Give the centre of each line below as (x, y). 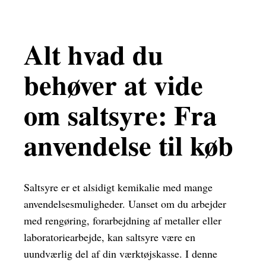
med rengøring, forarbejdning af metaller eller (123, 221)
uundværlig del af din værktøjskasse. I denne (121, 254)
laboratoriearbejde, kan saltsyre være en (110, 237)
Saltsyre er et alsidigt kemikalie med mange (118, 187)
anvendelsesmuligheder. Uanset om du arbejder (125, 204)
